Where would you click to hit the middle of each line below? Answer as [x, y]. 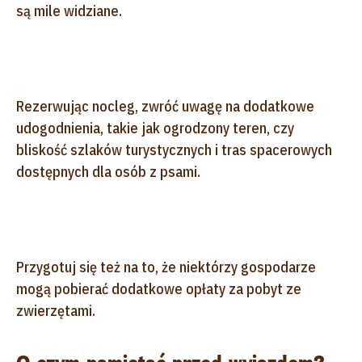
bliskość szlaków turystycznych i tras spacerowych [174, 149]
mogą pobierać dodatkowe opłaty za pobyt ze [159, 288]
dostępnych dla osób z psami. [108, 171]
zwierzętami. [56, 310]
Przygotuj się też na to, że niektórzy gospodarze [166, 267]
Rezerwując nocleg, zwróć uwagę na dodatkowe [165, 106]
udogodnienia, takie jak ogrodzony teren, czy [155, 128]
